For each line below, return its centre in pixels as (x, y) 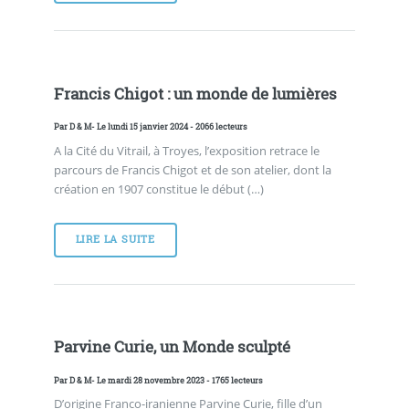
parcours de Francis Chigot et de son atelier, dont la (192, 169)
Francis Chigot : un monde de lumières (195, 94)
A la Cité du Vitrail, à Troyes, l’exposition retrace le (186, 150)
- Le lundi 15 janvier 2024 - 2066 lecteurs (169, 127)
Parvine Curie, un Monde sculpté (172, 347)
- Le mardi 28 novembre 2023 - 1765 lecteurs (177, 381)
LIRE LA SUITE (115, 240)
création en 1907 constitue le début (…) (158, 189)
